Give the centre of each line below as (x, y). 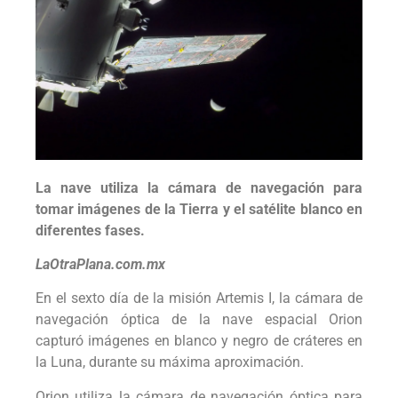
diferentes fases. (90, 230)
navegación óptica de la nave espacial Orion (199, 320)
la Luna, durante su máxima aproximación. (170, 362)
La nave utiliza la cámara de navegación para (199, 187)
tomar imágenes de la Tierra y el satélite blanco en (199, 209)
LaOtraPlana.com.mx (100, 265)
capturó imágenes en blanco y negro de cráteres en (199, 341)
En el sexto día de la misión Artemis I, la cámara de (199, 298)
